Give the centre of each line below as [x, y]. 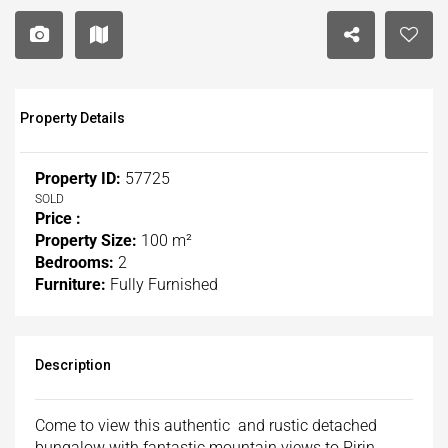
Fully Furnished [162, 285]
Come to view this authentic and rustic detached [206, 426]
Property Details [72, 118]
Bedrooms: [74, 263]
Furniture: [70, 285]
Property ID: [78, 179]
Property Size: [86, 241]
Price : [58, 219]
